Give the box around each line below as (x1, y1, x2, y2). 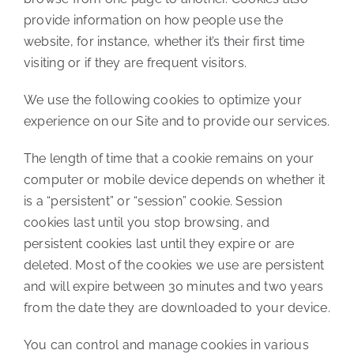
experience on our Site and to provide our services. (23, 114, 330, 130)
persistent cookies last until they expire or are (23, 236, 295, 252)
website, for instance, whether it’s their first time (23, 34, 305, 50)
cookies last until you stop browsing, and (23, 215, 269, 231)
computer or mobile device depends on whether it (23, 172, 326, 188)
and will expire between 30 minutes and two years (23, 279, 324, 295)
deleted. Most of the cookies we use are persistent (23, 258, 324, 273)
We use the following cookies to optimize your (23, 92, 302, 108)
